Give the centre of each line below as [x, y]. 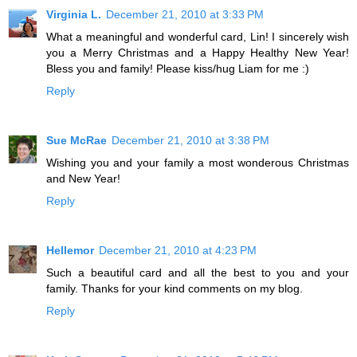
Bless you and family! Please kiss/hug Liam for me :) [178, 69]
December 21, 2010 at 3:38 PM [190, 140]
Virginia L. [74, 14]
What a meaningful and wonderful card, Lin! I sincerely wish [198, 37]
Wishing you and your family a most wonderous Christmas [198, 162]
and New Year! [83, 178]
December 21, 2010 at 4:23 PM [178, 250]
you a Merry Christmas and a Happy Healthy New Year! [198, 53]
